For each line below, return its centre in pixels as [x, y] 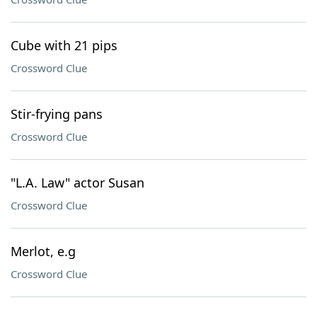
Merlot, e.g [43, 251]
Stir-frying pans [57, 114]
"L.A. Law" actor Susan [77, 183]
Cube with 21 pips [64, 45]
